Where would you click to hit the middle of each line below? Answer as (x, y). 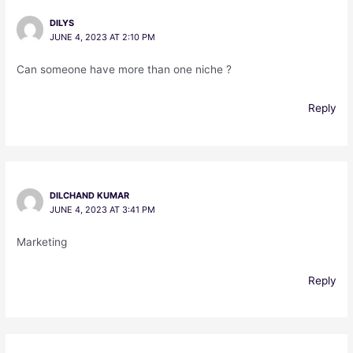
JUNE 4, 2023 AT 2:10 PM (102, 37)
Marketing (42, 242)
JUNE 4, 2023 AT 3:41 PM (102, 210)
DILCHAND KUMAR (89, 196)
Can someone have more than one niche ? (124, 70)
